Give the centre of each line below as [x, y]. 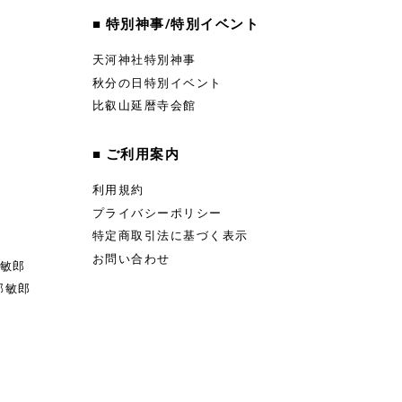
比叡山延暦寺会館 [144, 106]
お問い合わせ [131, 258]
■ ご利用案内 [136, 154]
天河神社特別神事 [144, 60]
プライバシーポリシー [157, 213]
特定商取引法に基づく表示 [170, 236]
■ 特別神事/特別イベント [176, 24]
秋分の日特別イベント [157, 83]
